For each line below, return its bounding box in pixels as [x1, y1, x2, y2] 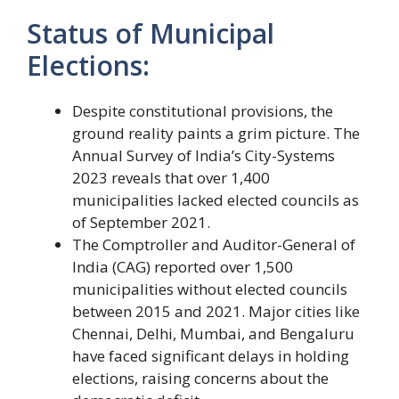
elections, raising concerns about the [72, 368, 329, 389]
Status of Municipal [27, 15, 274, 53]
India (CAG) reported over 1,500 [72, 256, 293, 278]
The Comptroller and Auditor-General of [72, 234, 355, 256]
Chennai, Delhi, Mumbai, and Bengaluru [72, 323, 354, 345]
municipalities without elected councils [72, 279, 347, 300]
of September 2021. [72, 212, 210, 233]
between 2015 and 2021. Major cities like [72, 301, 360, 322]
